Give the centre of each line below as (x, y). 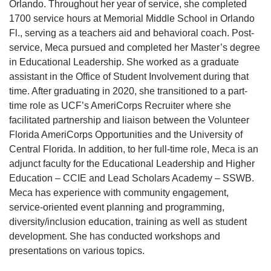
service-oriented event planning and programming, (117, 207)
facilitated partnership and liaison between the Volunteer (129, 120)
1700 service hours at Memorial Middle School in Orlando (132, 18)
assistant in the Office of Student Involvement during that (129, 77)
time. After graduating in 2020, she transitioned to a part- (128, 91)
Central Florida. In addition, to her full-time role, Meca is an (134, 149)
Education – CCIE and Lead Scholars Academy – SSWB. (132, 178)
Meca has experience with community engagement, (119, 193)
